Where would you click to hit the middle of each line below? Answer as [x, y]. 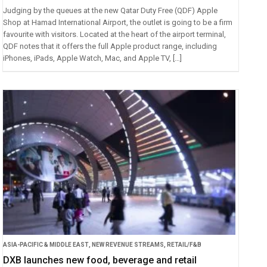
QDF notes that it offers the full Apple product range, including [110, 46]
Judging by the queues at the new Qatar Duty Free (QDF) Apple [111, 10]
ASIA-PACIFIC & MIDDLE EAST [46, 245]
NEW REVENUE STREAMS [128, 245]
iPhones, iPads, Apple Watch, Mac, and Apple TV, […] [93, 58]
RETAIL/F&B [184, 245]
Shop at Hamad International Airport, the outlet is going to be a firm [118, 22]
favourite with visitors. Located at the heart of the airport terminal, [115, 34]
